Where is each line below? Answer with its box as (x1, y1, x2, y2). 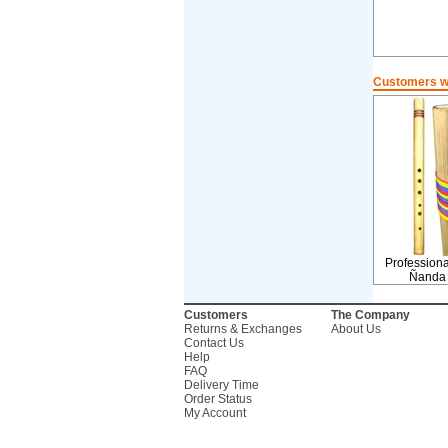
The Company (330, 308, 410, 322)
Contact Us (183, 336, 244, 350)
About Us (330, 322, 381, 336)
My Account (183, 406, 246, 420)
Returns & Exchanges (183, 322, 302, 336)
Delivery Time (183, 378, 259, 392)
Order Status (183, 392, 252, 406)
